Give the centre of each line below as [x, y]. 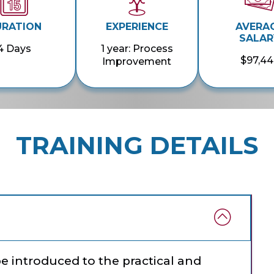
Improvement [137, 62]
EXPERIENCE [137, 27]
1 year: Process [137, 49]
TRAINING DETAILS [137, 146]
